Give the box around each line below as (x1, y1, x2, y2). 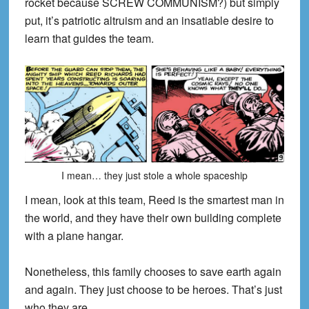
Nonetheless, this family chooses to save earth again (24, 263, 281, 279)
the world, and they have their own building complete (24, 209, 281, 226)
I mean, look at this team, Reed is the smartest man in (24, 191, 284, 208)
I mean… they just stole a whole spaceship (61, 168, 248, 182)
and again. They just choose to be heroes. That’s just (24, 281, 282, 297)
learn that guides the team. (24, 30, 154, 47)
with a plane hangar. (24, 227, 123, 243)
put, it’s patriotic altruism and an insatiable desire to (24, 12, 274, 29)
